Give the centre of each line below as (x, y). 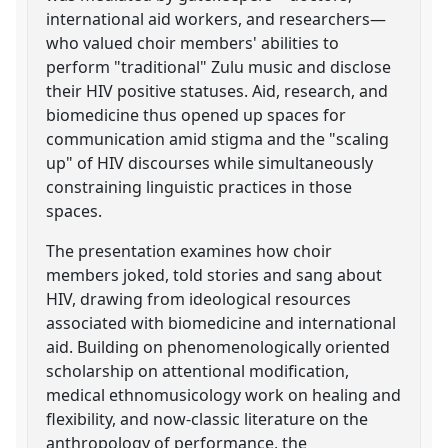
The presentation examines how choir (189, 250)
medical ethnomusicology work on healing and (224, 394)
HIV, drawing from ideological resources (199, 298)
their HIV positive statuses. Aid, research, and (217, 90)
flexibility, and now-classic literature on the (207, 418)
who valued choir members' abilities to (193, 42)
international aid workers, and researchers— (216, 18)
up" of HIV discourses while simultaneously (210, 162)
